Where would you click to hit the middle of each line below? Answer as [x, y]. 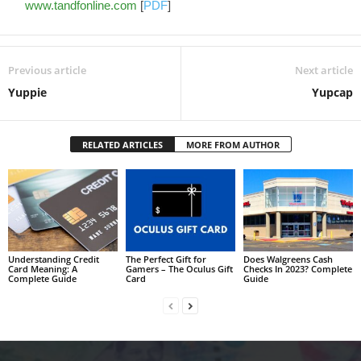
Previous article [47, 70]
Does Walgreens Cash [288, 259]
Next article [324, 70]
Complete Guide [42, 278]
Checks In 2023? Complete [297, 268]
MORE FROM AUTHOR [232, 145]
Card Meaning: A [43, 268]
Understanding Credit [54, 259]
